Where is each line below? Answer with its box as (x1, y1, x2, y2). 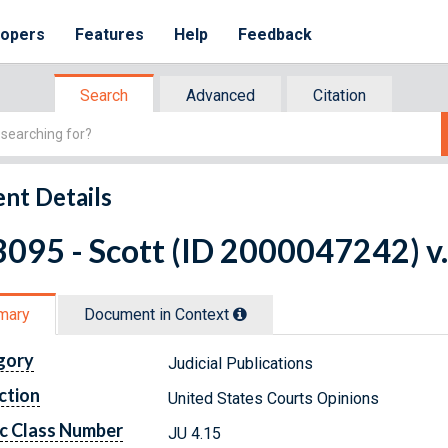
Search (80, 86, 128, 105)
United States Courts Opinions (168, 388, 380, 408)
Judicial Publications (168, 353, 314, 373)
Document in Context (84, 304, 233, 324)
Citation (313, 86, 366, 105)
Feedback (238, 25, 313, 44)
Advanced (186, 86, 255, 105)
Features (75, 25, 145, 44)
